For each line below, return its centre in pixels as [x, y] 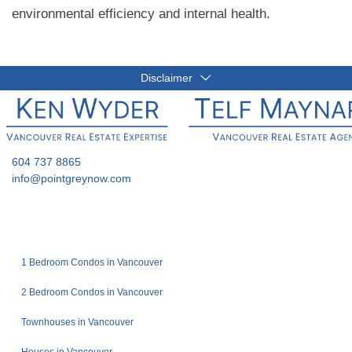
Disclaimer [168, 78]
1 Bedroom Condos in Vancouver [92, 262]
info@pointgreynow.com [71, 178]
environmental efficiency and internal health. [141, 14]
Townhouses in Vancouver [77, 322]
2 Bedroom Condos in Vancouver [92, 292]
